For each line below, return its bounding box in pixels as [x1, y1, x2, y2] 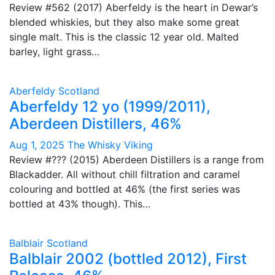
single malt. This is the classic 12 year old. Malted [9, 31, 239, 43]
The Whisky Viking [68, 139, 153, 151]
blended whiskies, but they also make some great [9, 16, 239, 28]
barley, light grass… [9, 45, 99, 58]
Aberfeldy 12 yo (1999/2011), [9, 98, 211, 115]
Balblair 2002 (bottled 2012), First [9, 250, 247, 268]
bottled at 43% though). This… [9, 198, 150, 210]
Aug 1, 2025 [9, 139, 68, 151]
